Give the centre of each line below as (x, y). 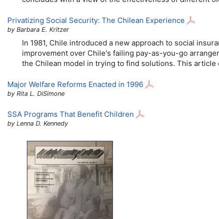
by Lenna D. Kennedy (38, 123)
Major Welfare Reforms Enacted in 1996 (75, 85)
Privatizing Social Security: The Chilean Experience (96, 21)
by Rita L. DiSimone (36, 94)
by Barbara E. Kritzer (38, 30)
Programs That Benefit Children (78, 114)
